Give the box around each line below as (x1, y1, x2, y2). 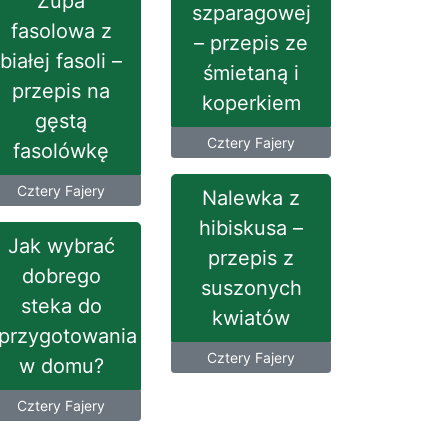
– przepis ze (194, 31, 308, 55)
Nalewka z (202, 186, 300, 210)
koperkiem (201, 91, 301, 115)
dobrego (21, 264, 101, 288)
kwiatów (212, 306, 290, 330)
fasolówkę (13, 139, 109, 163)
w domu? (18, 354, 104, 378)
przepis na (12, 79, 110, 103)
